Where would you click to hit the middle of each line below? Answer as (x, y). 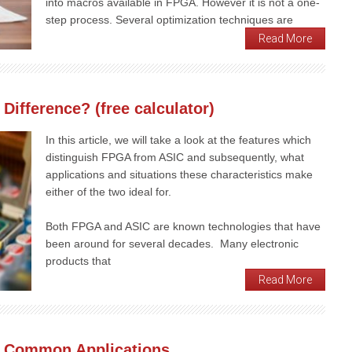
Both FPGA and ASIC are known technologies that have (183, 227)
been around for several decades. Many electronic (172, 244)
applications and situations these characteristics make (179, 175)
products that (78, 261)
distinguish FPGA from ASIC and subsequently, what (175, 158)
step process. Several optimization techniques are (169, 20)
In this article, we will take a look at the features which (178, 140)
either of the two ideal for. (108, 192)
